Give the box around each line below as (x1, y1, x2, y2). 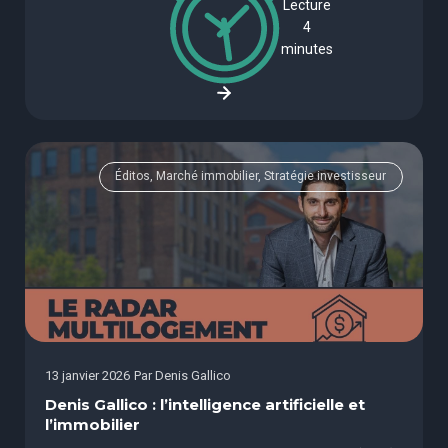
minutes (281, 41, 333, 58)
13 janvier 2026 (45, 368, 130, 384)
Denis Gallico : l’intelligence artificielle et (45, 396, 365, 415)
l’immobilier (45, 416, 140, 435)
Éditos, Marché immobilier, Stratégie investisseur (115, 169, 387, 184)
